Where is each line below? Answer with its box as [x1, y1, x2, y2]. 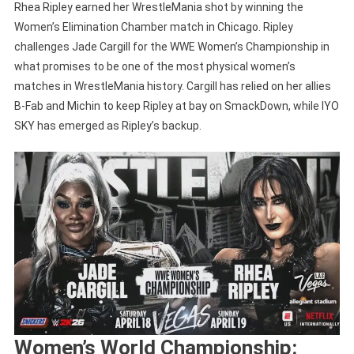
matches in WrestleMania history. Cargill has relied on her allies [13, 80, 331, 93]
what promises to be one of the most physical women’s [13, 60, 296, 73]
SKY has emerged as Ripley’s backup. [13, 119, 201, 133]
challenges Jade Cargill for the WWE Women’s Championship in [13, 40, 330, 54]
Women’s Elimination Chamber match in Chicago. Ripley [13, 21, 293, 34]
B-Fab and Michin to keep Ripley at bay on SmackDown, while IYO [13, 100, 339, 113]
